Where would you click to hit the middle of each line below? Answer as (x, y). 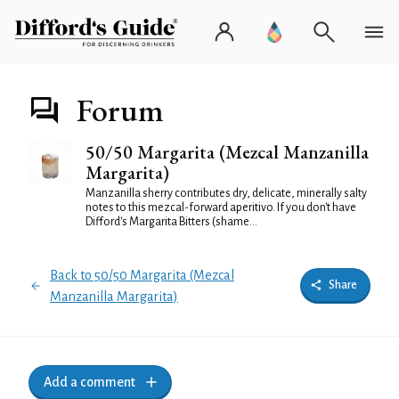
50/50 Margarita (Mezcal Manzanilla (227, 152)
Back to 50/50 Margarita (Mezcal (142, 275)
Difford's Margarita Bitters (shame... (171, 222)
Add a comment (90, 382)
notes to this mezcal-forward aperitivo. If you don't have (221, 208)
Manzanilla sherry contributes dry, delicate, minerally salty (226, 193)
